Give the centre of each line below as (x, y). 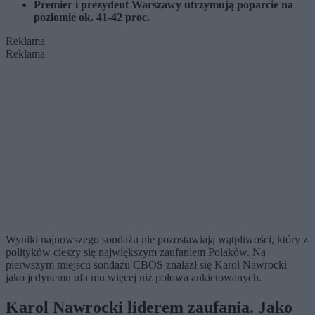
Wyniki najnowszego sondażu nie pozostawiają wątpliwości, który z (157, 240)
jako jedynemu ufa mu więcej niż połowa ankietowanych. (134, 278)
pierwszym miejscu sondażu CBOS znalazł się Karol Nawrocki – (150, 265)
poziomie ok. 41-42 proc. (92, 18)
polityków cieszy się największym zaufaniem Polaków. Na (136, 252)
